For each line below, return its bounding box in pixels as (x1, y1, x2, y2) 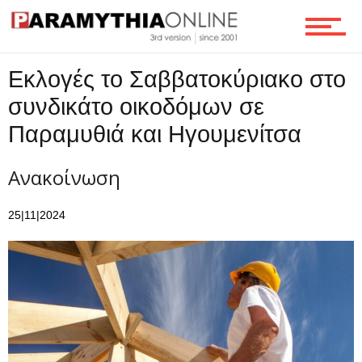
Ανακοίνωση (8, 164, 120, 191)
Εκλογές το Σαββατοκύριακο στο (8, 65, 346, 92)
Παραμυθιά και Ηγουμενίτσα (8, 120, 301, 147)
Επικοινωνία (12, 86, 71, 99)
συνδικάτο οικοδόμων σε (8, 93, 264, 120)
